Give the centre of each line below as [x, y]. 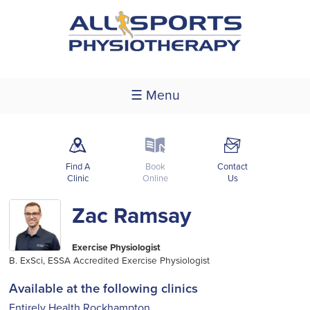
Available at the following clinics [104, 289]
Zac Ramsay [132, 216]
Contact [232, 166]
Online [155, 178]
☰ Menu [155, 95]
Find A [77, 166]
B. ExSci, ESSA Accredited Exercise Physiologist [110, 261]
